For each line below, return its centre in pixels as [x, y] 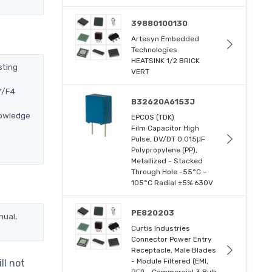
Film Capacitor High [165, 128]
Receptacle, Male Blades [174, 250]
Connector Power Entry [172, 239]
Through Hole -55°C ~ [169, 172]
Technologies [155, 49]
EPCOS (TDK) [153, 117]
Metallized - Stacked [167, 161]
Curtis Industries [161, 228]
